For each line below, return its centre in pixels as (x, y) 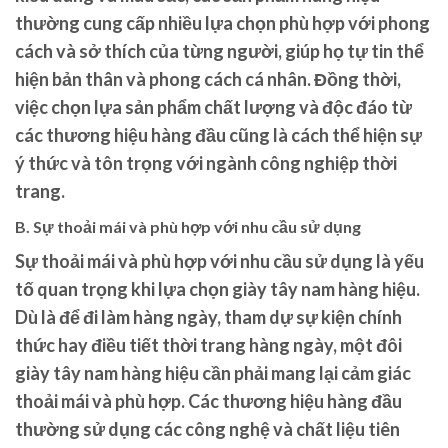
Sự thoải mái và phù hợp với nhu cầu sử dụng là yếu (219, 260)
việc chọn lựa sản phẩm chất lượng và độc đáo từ (213, 106)
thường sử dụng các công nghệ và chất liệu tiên (207, 428)
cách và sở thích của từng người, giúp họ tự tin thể (219, 50)
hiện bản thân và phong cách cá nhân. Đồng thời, (208, 78)
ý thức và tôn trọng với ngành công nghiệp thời (206, 162)
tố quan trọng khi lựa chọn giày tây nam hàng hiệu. (217, 288)
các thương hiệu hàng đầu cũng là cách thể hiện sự (218, 134)
